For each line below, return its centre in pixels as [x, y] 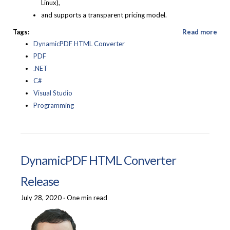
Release [40, 181]
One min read [87, 198]
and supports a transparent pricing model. [104, 15]
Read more [200, 32]
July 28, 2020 [41, 198]
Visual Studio [53, 93]
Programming [54, 105]
